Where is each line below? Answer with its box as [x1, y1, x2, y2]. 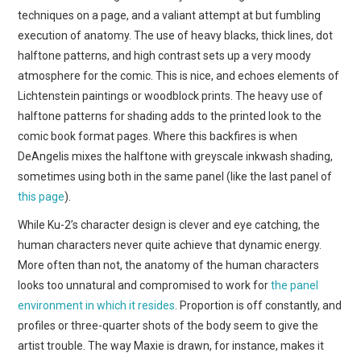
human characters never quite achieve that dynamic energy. [18, 238, 322, 251]
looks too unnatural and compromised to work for [18, 278, 272, 292]
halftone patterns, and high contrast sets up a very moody [18, 48, 312, 62]
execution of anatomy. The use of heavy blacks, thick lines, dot [18, 28, 334, 42]
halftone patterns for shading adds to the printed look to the [18, 109, 322, 122]
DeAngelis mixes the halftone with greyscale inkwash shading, [18, 149, 334, 163]
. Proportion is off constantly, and [175, 298, 342, 312]
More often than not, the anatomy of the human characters [18, 258, 320, 272]
